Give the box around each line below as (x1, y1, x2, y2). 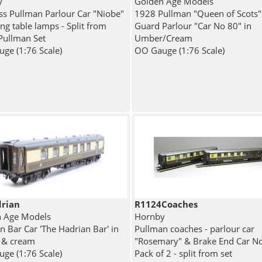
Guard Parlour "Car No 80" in (134, 20, 251, 32)
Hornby (134, 211, 165, 223)
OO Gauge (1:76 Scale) (134, 44, 225, 57)
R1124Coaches (134, 198, 198, 211)
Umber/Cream (134, 32, 192, 44)
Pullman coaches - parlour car (134, 223, 254, 235)
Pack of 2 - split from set (134, 247, 232, 260)
